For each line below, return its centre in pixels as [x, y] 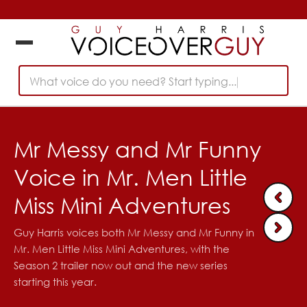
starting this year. [55, 282]
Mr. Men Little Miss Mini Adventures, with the [122, 249]
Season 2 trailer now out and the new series [121, 266]
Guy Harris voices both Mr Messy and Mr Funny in [134, 233]
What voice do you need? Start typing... [133, 81]
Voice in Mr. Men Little [131, 177]
